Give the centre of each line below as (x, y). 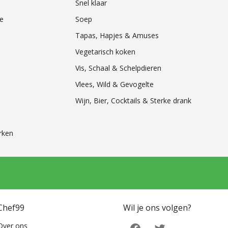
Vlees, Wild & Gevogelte (114, 84)
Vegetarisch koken (105, 51)
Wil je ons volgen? (157, 207)
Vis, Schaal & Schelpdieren (118, 68)
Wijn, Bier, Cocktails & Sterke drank (133, 100)
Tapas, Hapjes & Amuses (117, 35)
